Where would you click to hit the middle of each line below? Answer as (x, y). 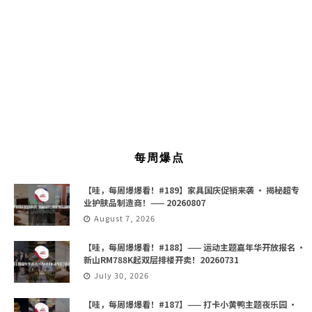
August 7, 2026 (125, 218)
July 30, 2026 (122, 275)
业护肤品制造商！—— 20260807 (145, 203)
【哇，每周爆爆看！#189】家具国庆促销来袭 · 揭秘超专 (192, 190)
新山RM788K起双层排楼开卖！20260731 (161, 260)
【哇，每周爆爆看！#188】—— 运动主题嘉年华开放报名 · (194, 247)
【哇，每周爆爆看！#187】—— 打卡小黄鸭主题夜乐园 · (190, 304)
